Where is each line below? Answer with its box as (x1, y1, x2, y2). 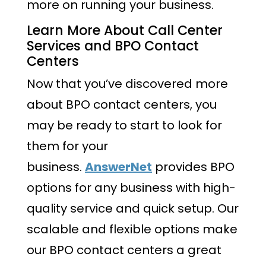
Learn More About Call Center (27, 21, 223, 40)
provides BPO (152, 159, 235, 175)
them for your (27, 138, 108, 154)
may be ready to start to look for (27, 117, 222, 134)
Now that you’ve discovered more (27, 75, 228, 92)
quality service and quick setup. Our (27, 200, 239, 217)
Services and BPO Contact (27, 37, 199, 56)
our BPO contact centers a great (27, 242, 221, 258)
